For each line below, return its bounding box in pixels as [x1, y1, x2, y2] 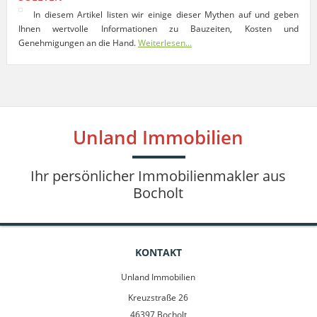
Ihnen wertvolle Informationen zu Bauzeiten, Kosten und [18, 22, 299, 35]
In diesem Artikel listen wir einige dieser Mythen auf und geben [33, 8, 299, 21]
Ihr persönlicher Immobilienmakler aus [30, 166, 287, 185]
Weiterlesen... [137, 36, 192, 49]
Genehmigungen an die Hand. [18, 36, 138, 49]
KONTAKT [134, 245, 182, 259]
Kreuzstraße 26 [128, 291, 189, 304]
